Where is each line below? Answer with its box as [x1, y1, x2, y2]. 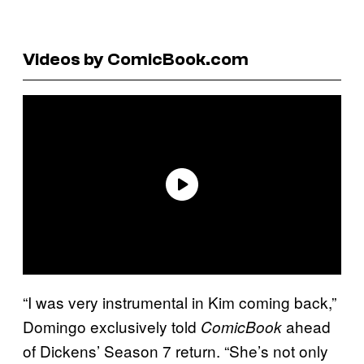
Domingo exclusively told [23, 314, 201, 337]
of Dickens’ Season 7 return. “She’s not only [23, 339, 328, 362]
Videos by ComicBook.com [23, 48, 249, 70]
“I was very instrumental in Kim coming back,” [23, 290, 336, 313]
